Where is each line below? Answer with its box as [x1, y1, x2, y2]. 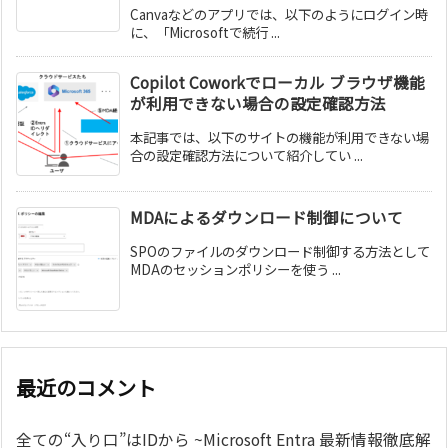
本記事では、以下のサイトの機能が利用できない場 [130, 127, 429, 148]
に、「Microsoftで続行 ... [130, 22, 280, 43]
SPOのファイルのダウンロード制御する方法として [130, 241, 430, 262]
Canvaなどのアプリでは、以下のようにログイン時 [130, 4, 428, 25]
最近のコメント [16, 373, 156, 403]
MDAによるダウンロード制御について [130, 206, 403, 230]
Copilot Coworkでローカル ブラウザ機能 [130, 71, 425, 95]
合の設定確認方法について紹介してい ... [130, 145, 363, 166]
